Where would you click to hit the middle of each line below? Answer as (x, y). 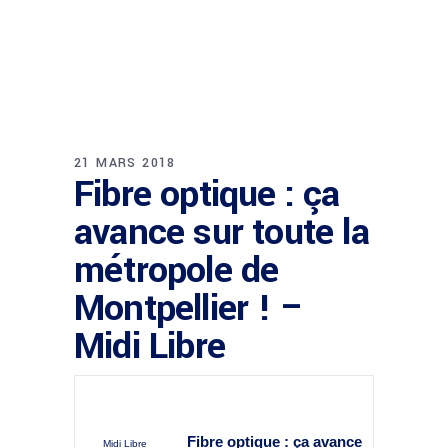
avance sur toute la (221, 232)
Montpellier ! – (189, 308)
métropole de (176, 270)
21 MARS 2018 (125, 163)
